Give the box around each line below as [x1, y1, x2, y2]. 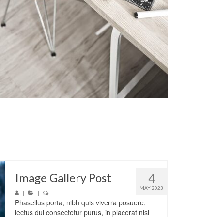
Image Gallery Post [15, 170, 111, 185]
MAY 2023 [139, 185, 163, 191]
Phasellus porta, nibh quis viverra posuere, [15, 197, 146, 207]
